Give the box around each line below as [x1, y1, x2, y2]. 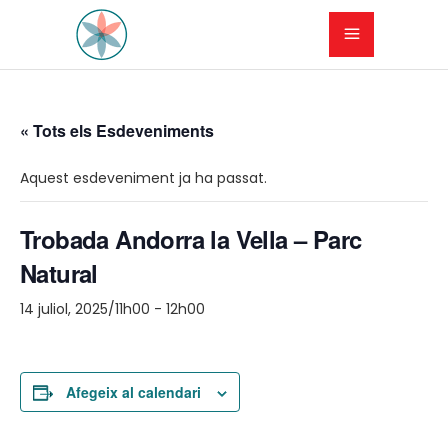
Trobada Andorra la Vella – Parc [20, 222, 362, 256]
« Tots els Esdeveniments [20, 119, 214, 142]
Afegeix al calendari [66, 382, 201, 402]
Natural [20, 256, 98, 290]
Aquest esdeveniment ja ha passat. [20, 168, 267, 188]
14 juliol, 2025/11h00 [20, 299, 150, 319]
